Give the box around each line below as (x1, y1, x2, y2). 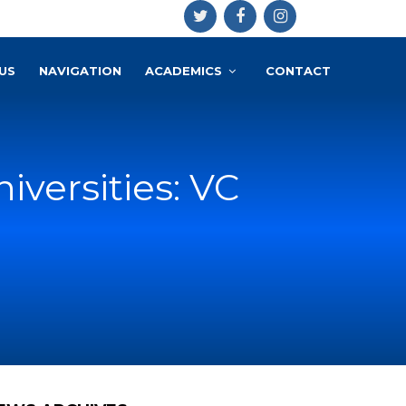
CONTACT (266, 63, 331, 78)
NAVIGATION (39, 63, 121, 78)
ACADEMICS (145, 63, 222, 78)
